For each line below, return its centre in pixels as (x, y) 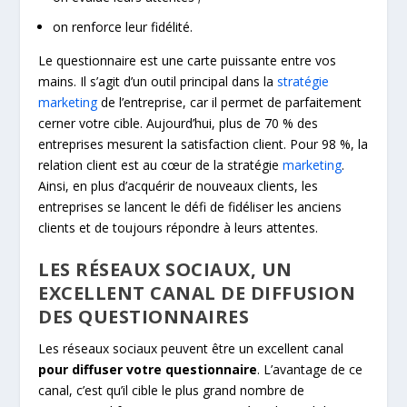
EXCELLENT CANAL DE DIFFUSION (197, 293)
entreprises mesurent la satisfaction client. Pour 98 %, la (203, 144)
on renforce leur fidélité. (123, 26)
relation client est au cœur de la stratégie (161, 164)
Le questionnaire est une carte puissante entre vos (188, 60)
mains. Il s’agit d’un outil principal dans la (158, 81)
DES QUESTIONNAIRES (144, 317)
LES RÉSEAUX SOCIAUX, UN (165, 270)
